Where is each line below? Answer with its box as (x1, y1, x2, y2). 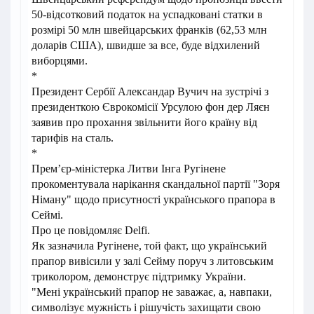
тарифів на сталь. (32, 132, 114, 144)
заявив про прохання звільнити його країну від (32, 116, 257, 128)
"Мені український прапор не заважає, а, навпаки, (32, 286, 272, 298)
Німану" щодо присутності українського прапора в (32, 193, 275, 205)
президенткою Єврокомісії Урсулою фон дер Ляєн (32, 101, 270, 113)
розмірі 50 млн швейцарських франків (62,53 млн (32, 24, 267, 36)
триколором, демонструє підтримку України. (32, 271, 246, 282)
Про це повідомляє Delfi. (32, 224, 150, 236)
